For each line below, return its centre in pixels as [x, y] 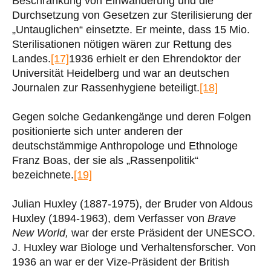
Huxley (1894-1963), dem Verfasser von [110, 218]
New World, [40, 233]
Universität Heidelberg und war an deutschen [121, 73]
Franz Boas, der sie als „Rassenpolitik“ [105, 160]
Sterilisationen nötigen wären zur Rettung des [122, 44]
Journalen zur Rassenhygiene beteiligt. [106, 87]
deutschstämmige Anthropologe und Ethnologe [125, 145]
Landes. [31, 58]
